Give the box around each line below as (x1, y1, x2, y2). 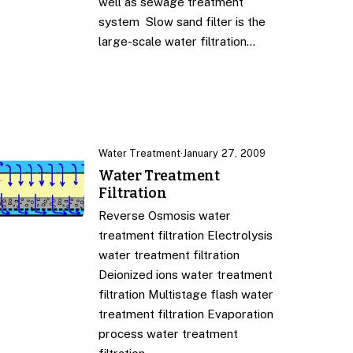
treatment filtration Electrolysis (98, 228, 273, 242)
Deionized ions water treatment (98, 267, 273, 281)
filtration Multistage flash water (98, 287, 273, 301)
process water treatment (98, 326, 238, 340)
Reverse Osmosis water (98, 208, 231, 222)
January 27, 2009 (182, 147, 266, 160)
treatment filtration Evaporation (98, 307, 273, 321)
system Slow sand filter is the (98, 15, 266, 29)
